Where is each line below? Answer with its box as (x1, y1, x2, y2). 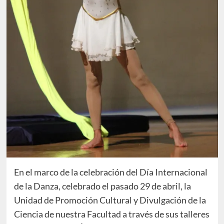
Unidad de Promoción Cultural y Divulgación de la (13, 194, 206, 206)
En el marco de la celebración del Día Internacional (13, 166, 207, 178)
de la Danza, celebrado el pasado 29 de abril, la (13, 180, 191, 192)
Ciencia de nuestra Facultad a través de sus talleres (13, 208, 209, 220)
